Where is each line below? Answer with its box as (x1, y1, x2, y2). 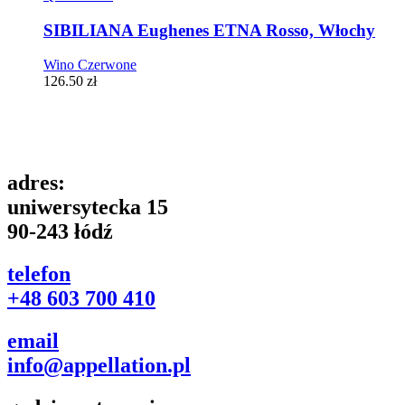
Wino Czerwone (43, 57, 137, 73)
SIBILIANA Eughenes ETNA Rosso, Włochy (43, 20, 375, 40)
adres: (7, 171, 65, 195)
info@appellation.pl (7, 353, 191, 378)
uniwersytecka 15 (7, 195, 168, 220)
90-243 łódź (7, 220, 113, 244)
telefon (7, 262, 71, 287)
